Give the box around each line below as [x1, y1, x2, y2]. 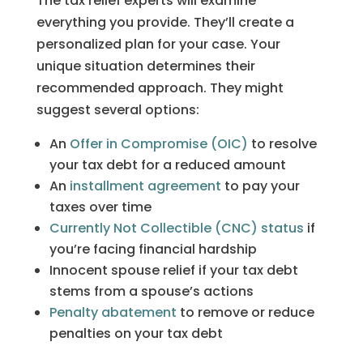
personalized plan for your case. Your [36, 34, 280, 53]
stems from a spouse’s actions [49, 281, 254, 301]
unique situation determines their [36, 56, 255, 75]
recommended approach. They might [36, 78, 284, 97]
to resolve [247, 134, 317, 153]
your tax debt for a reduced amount [49, 155, 286, 174]
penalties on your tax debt [49, 323, 223, 343]
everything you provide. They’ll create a [36, 12, 294, 32]
